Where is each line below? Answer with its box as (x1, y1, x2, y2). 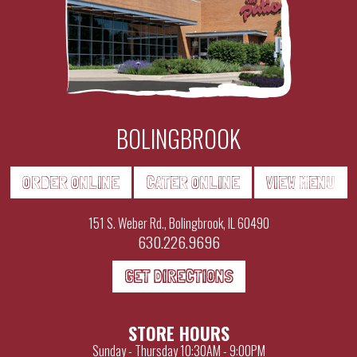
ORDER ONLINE (22, 171, 120, 193)
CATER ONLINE (145, 171, 240, 193)
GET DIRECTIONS (124, 265, 233, 287)
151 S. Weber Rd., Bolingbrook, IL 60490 (88, 213, 269, 233)
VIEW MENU (265, 171, 335, 193)
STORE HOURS (127, 320, 229, 346)
